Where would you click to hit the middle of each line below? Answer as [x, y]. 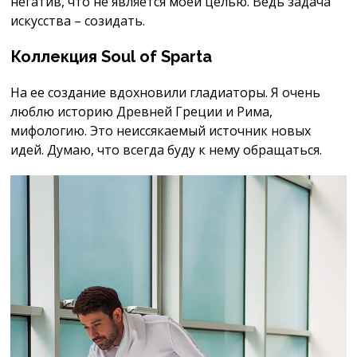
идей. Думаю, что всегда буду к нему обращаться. [167, 149]
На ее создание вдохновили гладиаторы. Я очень [166, 92]
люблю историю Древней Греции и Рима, [142, 111]
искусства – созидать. [78, 20]
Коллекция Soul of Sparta [112, 56]
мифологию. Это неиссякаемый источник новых [161, 130]
